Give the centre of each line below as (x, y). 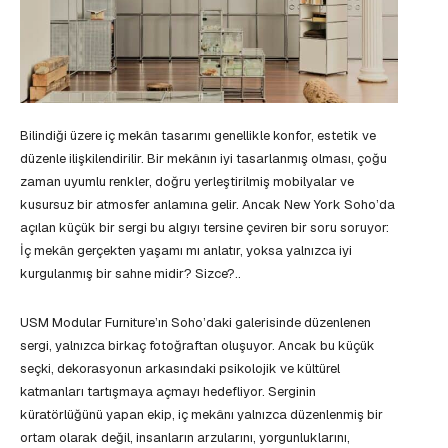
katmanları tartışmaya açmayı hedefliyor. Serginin (168, 391)
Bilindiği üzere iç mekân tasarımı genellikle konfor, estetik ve (198, 135)
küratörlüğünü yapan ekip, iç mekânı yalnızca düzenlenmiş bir (201, 414)
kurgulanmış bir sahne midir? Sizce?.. (130, 273)
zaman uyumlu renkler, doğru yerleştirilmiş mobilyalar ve (187, 181)
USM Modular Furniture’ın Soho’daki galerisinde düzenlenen (195, 322)
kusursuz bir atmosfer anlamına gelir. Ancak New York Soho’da (207, 204)
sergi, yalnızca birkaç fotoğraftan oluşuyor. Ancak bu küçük (197, 345)
